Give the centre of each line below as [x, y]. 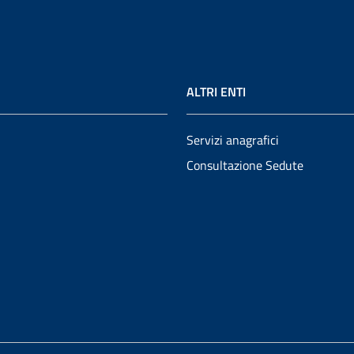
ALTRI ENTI [216, 92]
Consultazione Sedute [245, 165]
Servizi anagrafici [233, 140]
